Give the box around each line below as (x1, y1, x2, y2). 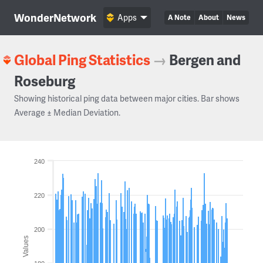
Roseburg (14, 71, 75, 90)
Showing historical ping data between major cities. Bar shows (14, 93, 240, 104)
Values (22, 235, 30, 257)
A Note (168, 12, 191, 22)
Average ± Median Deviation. (14, 107, 120, 118)
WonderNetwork (14, 10, 96, 25)
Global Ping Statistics (14, 50, 150, 69)
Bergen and (169, 50, 241, 69)
